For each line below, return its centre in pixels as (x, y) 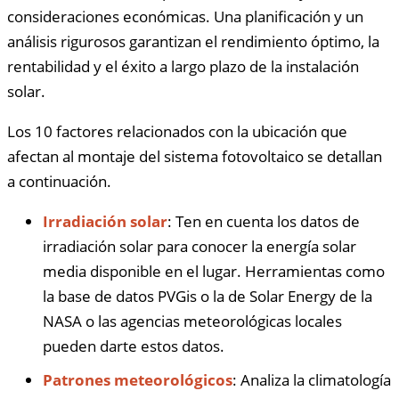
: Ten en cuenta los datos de (264, 221)
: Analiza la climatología (312, 379)
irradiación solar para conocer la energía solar (199, 246)
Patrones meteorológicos (138, 379)
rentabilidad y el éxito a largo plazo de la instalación (183, 66)
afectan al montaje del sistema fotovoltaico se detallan (195, 156)
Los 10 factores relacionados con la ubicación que (177, 131)
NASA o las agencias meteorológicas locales (192, 321)
